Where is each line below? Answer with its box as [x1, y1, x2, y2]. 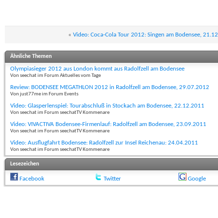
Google [187, 176, 206, 182]
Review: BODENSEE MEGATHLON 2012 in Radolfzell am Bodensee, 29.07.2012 [10, 84, 209, 91]
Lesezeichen [10, 161, 39, 167]
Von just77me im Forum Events [10, 91, 78, 97]
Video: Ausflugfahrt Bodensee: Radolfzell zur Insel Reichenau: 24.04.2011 [10, 140, 198, 146]
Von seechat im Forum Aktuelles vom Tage [10, 73, 101, 79]
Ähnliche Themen [10, 54, 52, 60]
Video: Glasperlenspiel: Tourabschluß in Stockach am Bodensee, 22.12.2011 [10, 103, 204, 109]
